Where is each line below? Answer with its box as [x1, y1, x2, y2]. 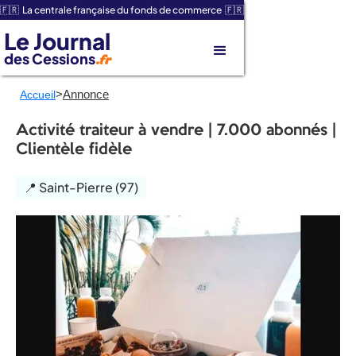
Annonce [63, 87, 109, 101]
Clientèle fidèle [16, 143, 132, 157]
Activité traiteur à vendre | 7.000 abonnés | [16, 124, 336, 138]
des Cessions [4, 48, 95, 68]
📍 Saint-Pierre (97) [24, 179, 138, 195]
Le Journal [4, 26, 110, 55]
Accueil [20, 88, 56, 101]
